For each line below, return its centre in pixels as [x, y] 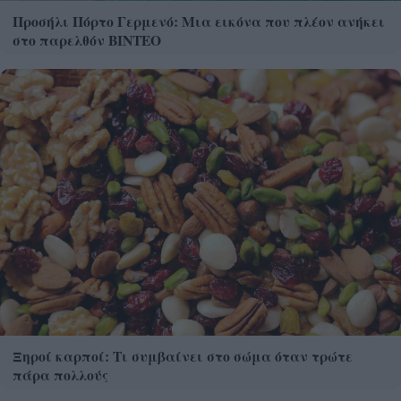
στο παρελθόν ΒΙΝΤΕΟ [87, 39]
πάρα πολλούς [60, 375]
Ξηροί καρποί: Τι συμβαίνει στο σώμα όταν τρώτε [183, 356]
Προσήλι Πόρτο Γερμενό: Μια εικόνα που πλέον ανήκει [199, 21]
